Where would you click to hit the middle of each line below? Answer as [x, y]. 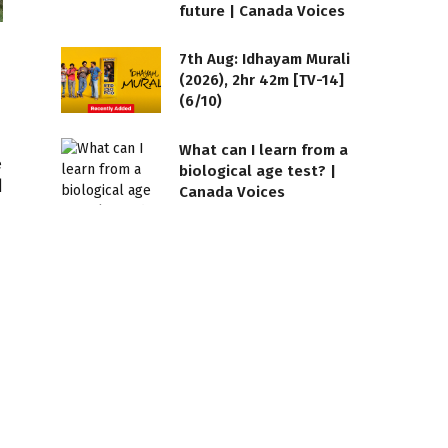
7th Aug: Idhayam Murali [264, 58]
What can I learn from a [263, 150]
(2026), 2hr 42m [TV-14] [261, 79]
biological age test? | [257, 171]
